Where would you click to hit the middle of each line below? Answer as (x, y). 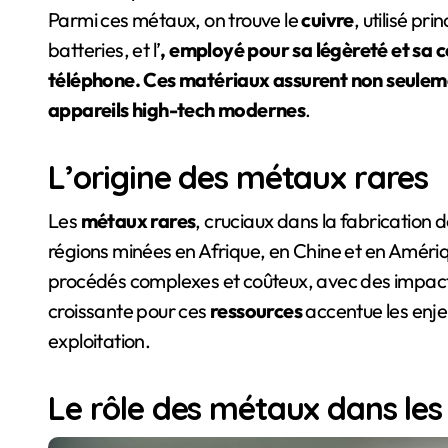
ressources (256, 310)
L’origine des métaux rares (238, 177)
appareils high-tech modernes (177, 109)
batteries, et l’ (104, 49)
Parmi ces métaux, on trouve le (175, 19)
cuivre (327, 19)
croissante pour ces (129, 310)
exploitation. (99, 340)
